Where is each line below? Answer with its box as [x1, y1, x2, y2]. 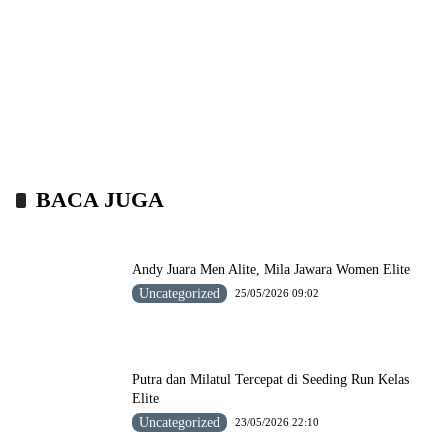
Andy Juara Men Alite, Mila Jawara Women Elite [132, 261, 411, 277]
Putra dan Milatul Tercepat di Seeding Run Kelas [132, 372, 409, 387]
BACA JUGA [36, 187, 164, 212]
